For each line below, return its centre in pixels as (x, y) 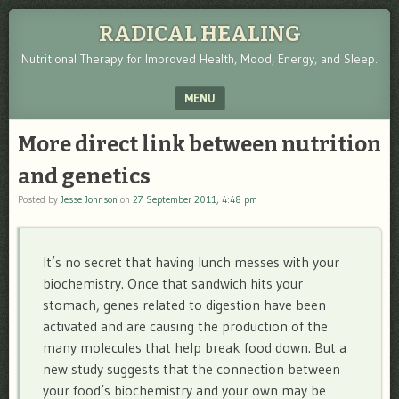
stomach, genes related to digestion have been (184, 304)
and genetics (84, 176)
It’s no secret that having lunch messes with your (191, 261)
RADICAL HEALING (199, 34)
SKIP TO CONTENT (66, 131)
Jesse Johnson (89, 199)
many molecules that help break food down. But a (194, 347)
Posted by (39, 199)
